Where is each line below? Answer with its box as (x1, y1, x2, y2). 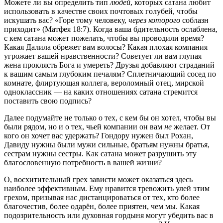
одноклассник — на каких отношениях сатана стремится (4, 88, 198, 97)
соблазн (180, 16, 209, 25)
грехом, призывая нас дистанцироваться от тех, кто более (4, 193, 200, 202)
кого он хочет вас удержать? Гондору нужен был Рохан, (4, 131, 193, 140)
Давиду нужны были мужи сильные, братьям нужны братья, (4, 140, 210, 149)
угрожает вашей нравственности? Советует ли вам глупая (4, 52, 202, 61)
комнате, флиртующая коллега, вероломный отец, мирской (4, 79, 204, 88)
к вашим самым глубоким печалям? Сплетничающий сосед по (4, 70, 216, 79)
